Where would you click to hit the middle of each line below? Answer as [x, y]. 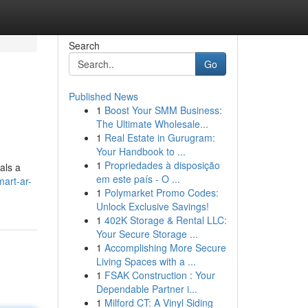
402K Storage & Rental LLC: [165, 220]
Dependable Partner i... [146, 289]
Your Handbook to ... [141, 151]
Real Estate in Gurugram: [159, 137]
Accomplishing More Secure [165, 247]
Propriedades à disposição [162, 165]
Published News [103, 96]
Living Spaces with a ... [146, 261]
